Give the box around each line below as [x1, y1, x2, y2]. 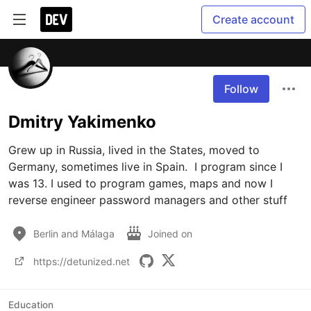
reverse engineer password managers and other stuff [8, 193, 287, 207]
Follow [224, 82, 258, 96]
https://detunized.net [33, 255, 130, 267]
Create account [212, 12, 294, 26]
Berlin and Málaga [33, 227, 115, 239]
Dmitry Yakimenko [8, 112, 156, 132]
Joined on [148, 227, 195, 239]
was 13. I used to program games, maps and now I [8, 176, 273, 190]
